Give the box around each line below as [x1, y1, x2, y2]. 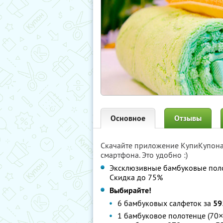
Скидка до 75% [110, 172, 163, 182]
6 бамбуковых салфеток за [117, 198, 213, 208]
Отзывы [174, 113, 202, 123]
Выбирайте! [110, 185, 151, 196]
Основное [111, 113, 145, 123]
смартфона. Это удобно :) [101, 150, 188, 160]
